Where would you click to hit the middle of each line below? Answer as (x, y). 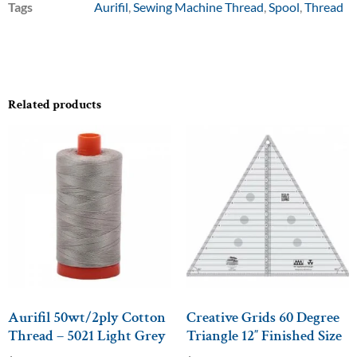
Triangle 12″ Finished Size (264, 335)
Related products (55, 105)
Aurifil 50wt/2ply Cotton (87, 317)
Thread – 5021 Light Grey (87, 335)
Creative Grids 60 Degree (263, 317)
